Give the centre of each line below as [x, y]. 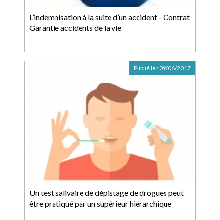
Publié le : [146, 68]
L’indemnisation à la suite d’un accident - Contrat [110, 17]
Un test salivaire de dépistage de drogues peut [107, 193]
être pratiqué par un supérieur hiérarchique [100, 204]
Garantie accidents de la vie [75, 28]
